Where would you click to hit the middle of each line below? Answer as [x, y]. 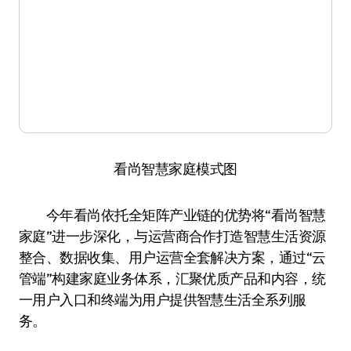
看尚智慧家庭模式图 [175, 169]
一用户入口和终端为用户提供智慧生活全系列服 [163, 300]
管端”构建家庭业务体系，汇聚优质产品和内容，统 [172, 279]
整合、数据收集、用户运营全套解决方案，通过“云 [172, 257]
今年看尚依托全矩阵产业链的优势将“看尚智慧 [172, 215]
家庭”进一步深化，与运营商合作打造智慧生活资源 [172, 236]
